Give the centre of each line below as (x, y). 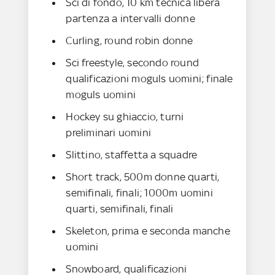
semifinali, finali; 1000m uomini (139, 193)
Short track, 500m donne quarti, (143, 177)
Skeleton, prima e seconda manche (148, 231)
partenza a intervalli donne (130, 19)
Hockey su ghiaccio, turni (125, 117)
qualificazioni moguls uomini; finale (149, 79)
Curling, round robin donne (131, 41)
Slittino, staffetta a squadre (132, 155)
